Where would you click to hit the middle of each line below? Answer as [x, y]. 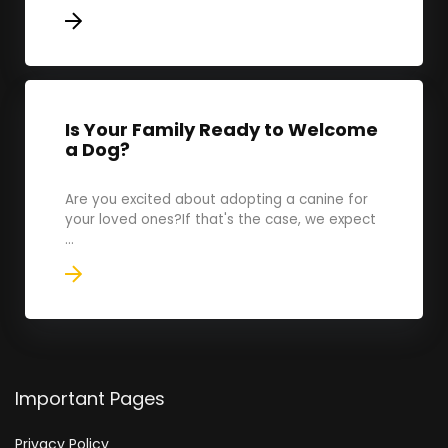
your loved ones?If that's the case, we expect [220, 219]
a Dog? [97, 149]
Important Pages [90, 398]
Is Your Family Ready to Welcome [221, 129]
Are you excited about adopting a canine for [216, 199]
